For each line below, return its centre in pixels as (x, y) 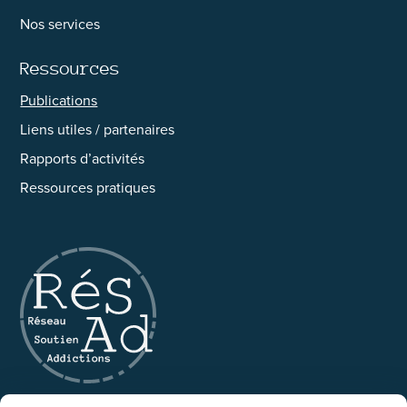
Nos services (60, 24)
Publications (59, 100)
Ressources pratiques (88, 187)
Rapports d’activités (83, 158)
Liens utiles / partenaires (98, 129)
